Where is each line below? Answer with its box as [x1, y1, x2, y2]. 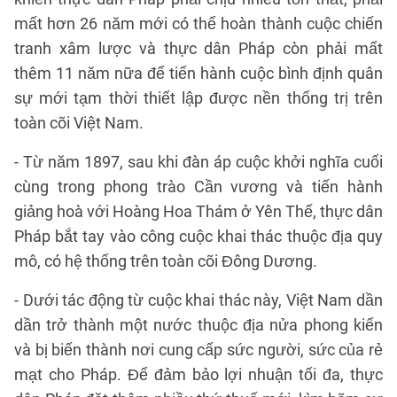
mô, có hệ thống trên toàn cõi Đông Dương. [14, 252, 317, 270]
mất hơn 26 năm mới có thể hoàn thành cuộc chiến [14, 14, 383, 33]
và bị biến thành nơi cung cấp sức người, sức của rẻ [14, 340, 383, 359]
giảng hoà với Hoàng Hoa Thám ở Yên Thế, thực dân [14, 202, 383, 221]
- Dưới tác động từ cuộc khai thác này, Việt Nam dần [14, 291, 383, 309]
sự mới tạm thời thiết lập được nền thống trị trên [14, 89, 383, 107]
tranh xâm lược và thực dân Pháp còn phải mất [14, 39, 383, 58]
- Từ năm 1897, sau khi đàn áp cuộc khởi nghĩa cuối [14, 152, 383, 171]
